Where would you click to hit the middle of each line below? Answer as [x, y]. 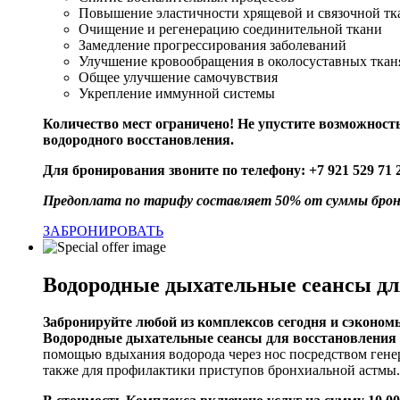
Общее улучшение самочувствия [178, 77]
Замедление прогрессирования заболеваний [212, 45]
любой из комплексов [203, 322]
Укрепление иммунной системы [177, 93]
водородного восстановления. [138, 139]
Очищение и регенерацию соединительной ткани [230, 29]
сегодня [300, 322]
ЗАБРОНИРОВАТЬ [103, 230]
